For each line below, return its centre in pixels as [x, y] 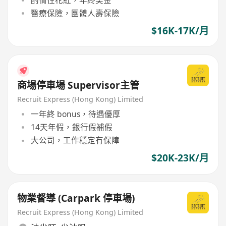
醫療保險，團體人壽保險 [75, 13]
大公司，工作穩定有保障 [75, 140]
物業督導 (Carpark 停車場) [76, 199]
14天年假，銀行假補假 [71, 127]
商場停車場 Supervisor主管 [78, 86]
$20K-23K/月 [180, 158]
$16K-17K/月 [180, 31]
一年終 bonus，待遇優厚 [75, 114]
